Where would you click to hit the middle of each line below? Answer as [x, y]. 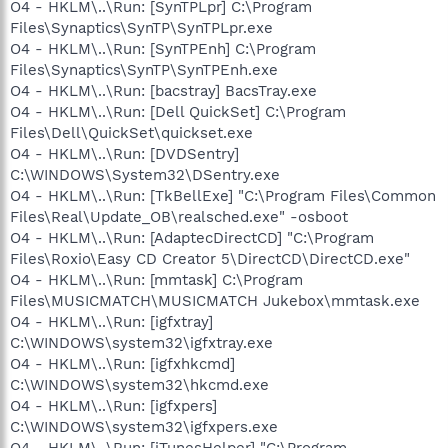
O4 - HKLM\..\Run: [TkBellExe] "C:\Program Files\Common [223, 195]
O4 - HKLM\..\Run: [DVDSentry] [124, 153]
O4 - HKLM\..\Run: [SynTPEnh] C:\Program [163, 48]
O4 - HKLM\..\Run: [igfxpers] [113, 405]
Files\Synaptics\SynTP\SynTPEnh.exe [144, 69]
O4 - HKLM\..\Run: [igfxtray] [111, 321]
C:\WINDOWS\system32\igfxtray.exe [141, 342]
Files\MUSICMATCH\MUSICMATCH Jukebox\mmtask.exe [215, 300]
